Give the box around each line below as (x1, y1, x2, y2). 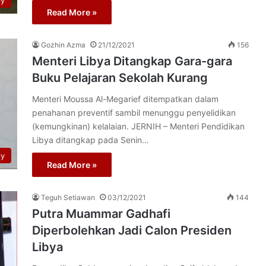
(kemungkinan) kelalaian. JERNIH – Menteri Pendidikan (32, 121, 245, 131)
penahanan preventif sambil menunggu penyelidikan (32, 107, 236, 118)
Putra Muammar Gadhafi (32, 207, 170, 221)
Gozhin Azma (41, 40, 85, 49)
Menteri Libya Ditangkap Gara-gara (32, 54, 232, 68)
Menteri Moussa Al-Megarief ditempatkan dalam (32, 94, 218, 104)
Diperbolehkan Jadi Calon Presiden (32, 223, 232, 237)
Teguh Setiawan (41, 193, 95, 202)
